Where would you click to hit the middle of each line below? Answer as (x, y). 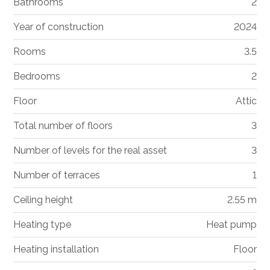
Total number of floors (63, 125)
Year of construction (59, 27)
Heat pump (231, 224)
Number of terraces (57, 175)
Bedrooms (37, 76)
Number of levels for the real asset (90, 150)
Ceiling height (43, 199)
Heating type (42, 224)
